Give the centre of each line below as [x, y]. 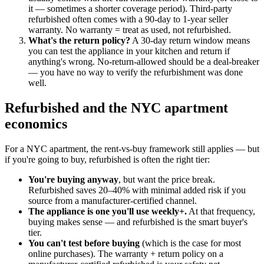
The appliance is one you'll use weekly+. [108, 211]
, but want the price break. [167, 179]
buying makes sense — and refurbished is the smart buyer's [138, 222]
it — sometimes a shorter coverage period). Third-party [130, 8]
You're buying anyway [73, 179]
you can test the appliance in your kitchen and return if [129, 51]
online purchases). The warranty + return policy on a [126, 253]
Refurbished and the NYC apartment [116, 108]
